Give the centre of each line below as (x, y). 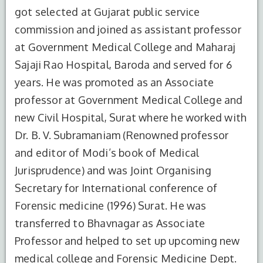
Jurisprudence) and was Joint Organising (113, 170)
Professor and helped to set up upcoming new (127, 240)
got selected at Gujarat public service (107, 11)
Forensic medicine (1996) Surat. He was (111, 205)
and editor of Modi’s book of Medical (107, 152)
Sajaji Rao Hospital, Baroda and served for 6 (123, 64)
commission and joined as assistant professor (128, 29)
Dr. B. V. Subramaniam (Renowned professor (122, 135)
